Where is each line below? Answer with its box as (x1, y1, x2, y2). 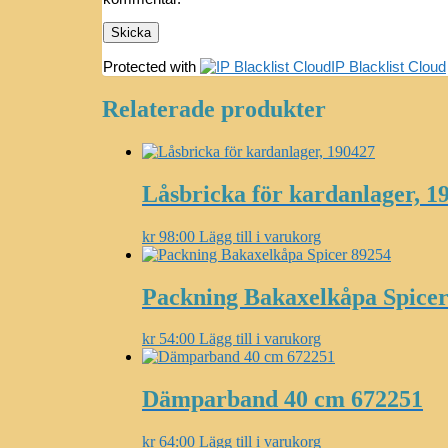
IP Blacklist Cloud (331, 57, 446, 75)
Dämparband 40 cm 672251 (142, 386, 423, 413)
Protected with (103, 57, 200, 75)
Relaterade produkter (102, 95, 326, 122)
